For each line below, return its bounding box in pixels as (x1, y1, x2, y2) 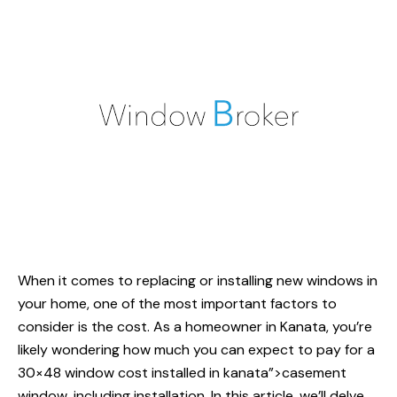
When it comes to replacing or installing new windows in (18, 271, 378, 291)
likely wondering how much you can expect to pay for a (18, 340, 375, 360)
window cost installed (65, 363, 206, 383)
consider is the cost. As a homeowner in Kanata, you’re (18, 317, 372, 337)
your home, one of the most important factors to (18, 294, 337, 314)
